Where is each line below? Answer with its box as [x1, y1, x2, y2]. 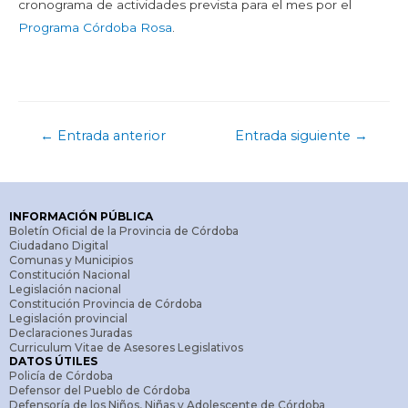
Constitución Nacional [9, 267, 130, 281]
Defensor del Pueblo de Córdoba [9, 382, 190, 397]
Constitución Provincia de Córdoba [9, 296, 202, 311]
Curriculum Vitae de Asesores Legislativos [9, 340, 243, 354]
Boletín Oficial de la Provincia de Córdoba [9, 223, 239, 238]
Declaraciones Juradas [9, 325, 132, 340]
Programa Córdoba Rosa [18, 20, 172, 36]
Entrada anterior [53, 127, 166, 145]
